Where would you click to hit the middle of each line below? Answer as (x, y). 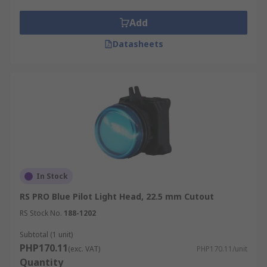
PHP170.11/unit (222, 249)
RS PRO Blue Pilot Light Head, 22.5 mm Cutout (117, 196)
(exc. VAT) (84, 249)
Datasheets (138, 44)
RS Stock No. (41, 213)
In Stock (52, 176)
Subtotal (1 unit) (46, 235)
